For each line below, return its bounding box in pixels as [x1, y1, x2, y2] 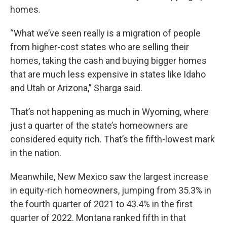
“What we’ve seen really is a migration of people [10, 28, 201, 39]
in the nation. [10, 147, 61, 158]
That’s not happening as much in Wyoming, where [10, 106, 209, 117]
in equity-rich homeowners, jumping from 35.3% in [10, 185, 211, 196]
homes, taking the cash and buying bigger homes [10, 55, 207, 66]
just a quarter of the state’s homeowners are [10, 120, 188, 131]
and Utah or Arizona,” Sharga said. [10, 83, 142, 93]
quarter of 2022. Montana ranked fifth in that [10, 212, 186, 223]
